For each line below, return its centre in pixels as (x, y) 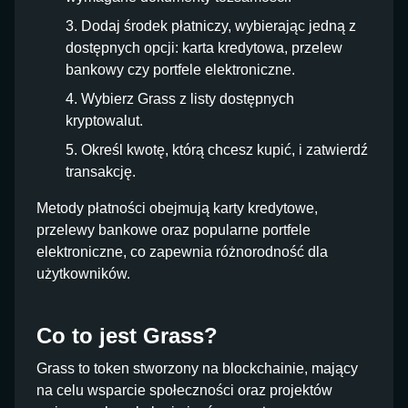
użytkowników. (83, 274)
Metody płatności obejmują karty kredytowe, (177, 208)
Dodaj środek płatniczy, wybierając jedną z (219, 26)
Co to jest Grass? (127, 336)
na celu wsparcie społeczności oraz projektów (184, 390)
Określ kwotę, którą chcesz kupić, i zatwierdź (224, 150)
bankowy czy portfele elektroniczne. (180, 70)
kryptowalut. (104, 121)
